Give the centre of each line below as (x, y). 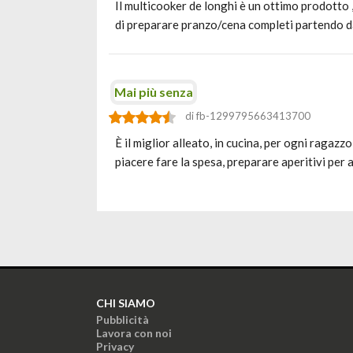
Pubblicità (123, 320)
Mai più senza (154, 92)
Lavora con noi (134, 333)
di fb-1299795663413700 (248, 116)
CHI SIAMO (126, 303)
